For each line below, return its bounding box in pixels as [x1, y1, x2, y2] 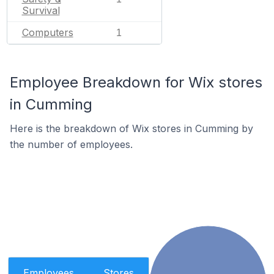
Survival [21, 4, 60, 17]
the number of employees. [10, 138, 133, 150]
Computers [21, 26, 73, 39]
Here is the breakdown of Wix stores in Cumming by [10, 122, 253, 135]
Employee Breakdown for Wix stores [10, 73, 262, 91]
